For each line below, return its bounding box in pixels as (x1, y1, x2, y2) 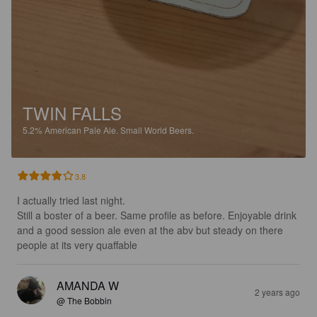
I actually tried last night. (17, 193, 125, 208)
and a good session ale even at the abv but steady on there (17, 223, 286, 238)
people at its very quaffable (17, 238, 137, 253)
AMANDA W (57, 277, 119, 294)
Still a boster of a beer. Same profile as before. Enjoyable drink (17, 208, 299, 223)
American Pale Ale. (45, 124, 120, 137)
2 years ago (255, 286, 300, 299)
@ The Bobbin (57, 294, 112, 307)
